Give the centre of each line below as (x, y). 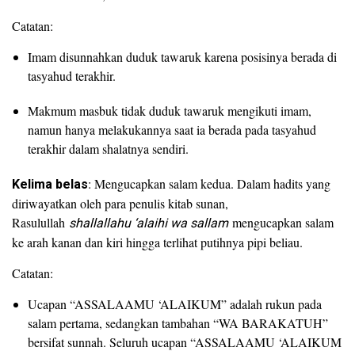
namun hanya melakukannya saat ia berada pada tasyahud (172, 130)
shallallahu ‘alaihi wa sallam (149, 223)
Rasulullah (40, 222)
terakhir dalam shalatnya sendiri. (108, 149)
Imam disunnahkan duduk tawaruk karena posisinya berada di (182, 57)
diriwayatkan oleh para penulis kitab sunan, (120, 203)
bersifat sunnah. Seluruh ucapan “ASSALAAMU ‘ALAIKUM (185, 342)
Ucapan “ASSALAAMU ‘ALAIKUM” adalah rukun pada (175, 304)
